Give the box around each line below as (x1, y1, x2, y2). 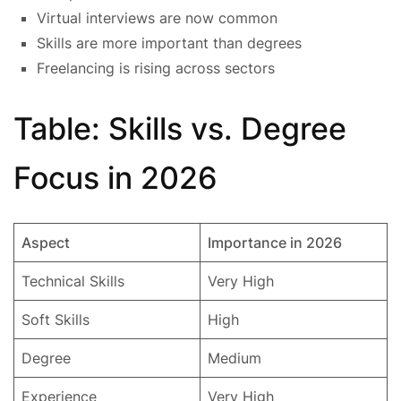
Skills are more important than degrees (37, 33, 302, 52)
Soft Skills (21, 310, 90, 328)
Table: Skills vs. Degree (13, 109, 346, 147)
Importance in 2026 (208, 233, 342, 252)
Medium (208, 348, 261, 367)
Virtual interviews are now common (37, 8, 277, 27)
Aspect (21, 233, 70, 252)
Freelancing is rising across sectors (37, 58, 275, 77)
